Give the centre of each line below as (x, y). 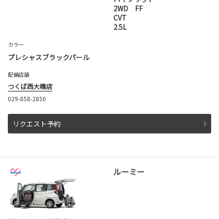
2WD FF (128, 8)
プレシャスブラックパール (49, 57)
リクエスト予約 (37, 123)
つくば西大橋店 (30, 86)
